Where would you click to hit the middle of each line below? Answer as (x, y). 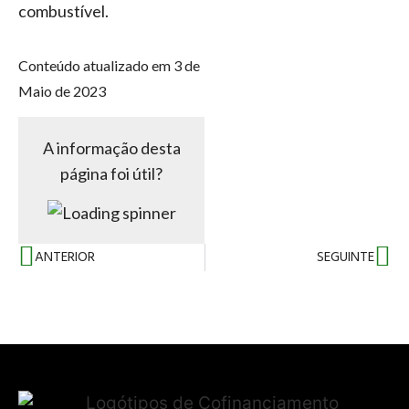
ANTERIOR (65, 257)
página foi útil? (111, 174)
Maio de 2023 (62, 90)
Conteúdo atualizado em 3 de (109, 65)
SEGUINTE (346, 257)
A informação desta (111, 148)
